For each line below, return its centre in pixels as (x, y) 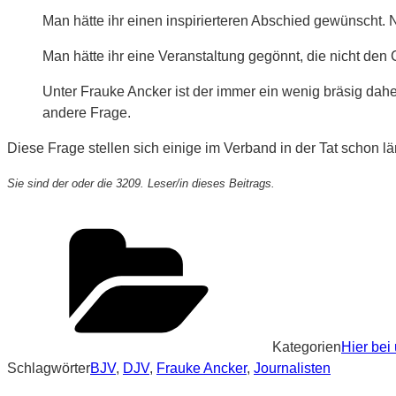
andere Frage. (87, 113)
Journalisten (292, 369)
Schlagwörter (49, 369)
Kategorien (307, 347)
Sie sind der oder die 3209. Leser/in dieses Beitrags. (141, 184)
